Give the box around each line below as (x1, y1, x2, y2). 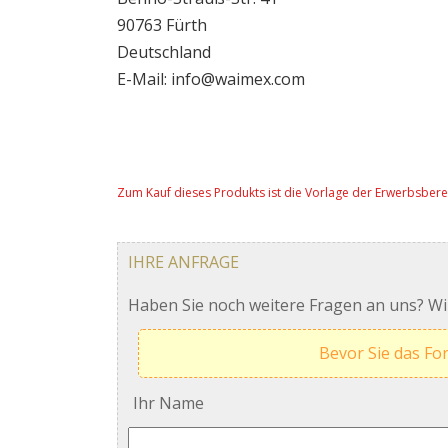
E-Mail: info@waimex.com (117, 67, 305, 90)
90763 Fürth (117, 13, 207, 36)
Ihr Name (133, 391, 204, 414)
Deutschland (117, 40, 211, 63)
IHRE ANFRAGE (128, 250, 239, 273)
